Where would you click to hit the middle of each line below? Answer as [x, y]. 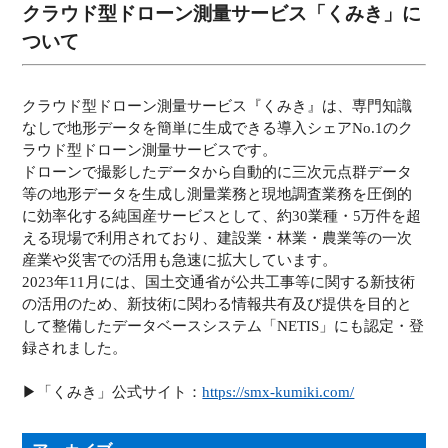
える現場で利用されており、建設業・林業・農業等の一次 [217, 238]
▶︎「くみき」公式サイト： [112, 392]
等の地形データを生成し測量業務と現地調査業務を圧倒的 [217, 194]
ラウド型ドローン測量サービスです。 [150, 150]
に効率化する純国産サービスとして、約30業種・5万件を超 [222, 216]
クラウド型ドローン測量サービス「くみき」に [222, 14]
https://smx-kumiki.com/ [278, 392]
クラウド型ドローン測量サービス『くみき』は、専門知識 [217, 106]
